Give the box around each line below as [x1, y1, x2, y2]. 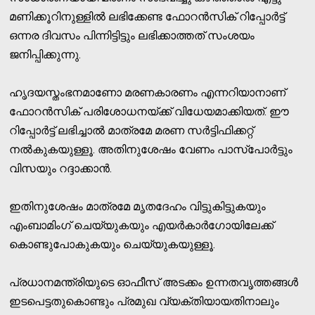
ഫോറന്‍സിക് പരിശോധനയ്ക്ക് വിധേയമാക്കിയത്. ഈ [9, 104, 290, 118]
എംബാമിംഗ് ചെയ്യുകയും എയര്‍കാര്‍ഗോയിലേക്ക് [9, 218, 274, 232]
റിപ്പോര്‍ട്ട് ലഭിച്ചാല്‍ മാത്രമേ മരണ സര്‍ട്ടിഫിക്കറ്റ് [9, 123, 254, 137]
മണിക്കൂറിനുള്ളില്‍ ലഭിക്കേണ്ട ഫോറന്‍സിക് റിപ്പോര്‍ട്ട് [9, 9, 285, 23]
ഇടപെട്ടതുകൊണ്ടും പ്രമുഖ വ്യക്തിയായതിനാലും [9, 294, 280, 308]
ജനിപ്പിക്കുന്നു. [9, 47, 82, 61]
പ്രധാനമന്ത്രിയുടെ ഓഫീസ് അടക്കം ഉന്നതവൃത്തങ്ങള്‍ [9, 275, 299, 289]
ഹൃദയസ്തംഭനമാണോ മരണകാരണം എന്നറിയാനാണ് [9, 85, 286, 99]
